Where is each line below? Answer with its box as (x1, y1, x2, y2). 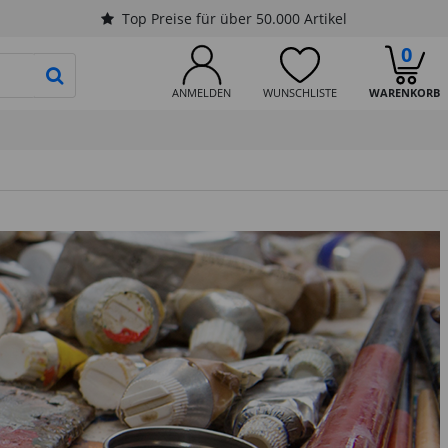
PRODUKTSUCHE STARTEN (62, 66, 246, 82)
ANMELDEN (172, 85, 231, 100)
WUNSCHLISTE (263, 85, 337, 100)
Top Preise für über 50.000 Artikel (122, 9, 347, 28)
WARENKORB (369, 85, 440, 100)
